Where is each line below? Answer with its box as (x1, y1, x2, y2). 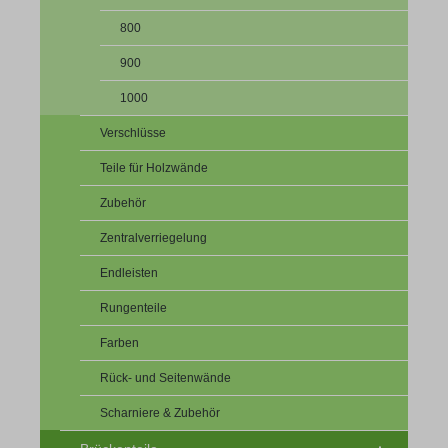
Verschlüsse (100, 125, 166, 140)
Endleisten (100, 265, 158, 280)
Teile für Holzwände (100, 160, 208, 175)
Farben (100, 335, 139, 350)
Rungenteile (100, 300, 167, 315)
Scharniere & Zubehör (100, 405, 220, 420)
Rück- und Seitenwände (100, 370, 231, 385)
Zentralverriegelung (100, 230, 207, 245)
